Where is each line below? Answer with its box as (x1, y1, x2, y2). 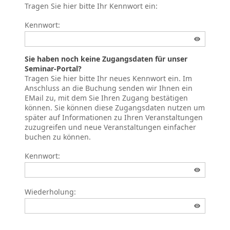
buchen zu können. (25, 131, 91, 142)
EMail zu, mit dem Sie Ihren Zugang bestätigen (25, 92, 188, 103)
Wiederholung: (25, 186, 76, 197)
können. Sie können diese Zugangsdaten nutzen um (25, 102, 205, 112)
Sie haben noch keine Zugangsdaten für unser (25, 53, 187, 64)
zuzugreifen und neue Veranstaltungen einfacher (25, 122, 196, 132)
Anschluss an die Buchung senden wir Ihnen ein (25, 83, 193, 93)
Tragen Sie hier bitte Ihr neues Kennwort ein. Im (25, 73, 192, 83)
